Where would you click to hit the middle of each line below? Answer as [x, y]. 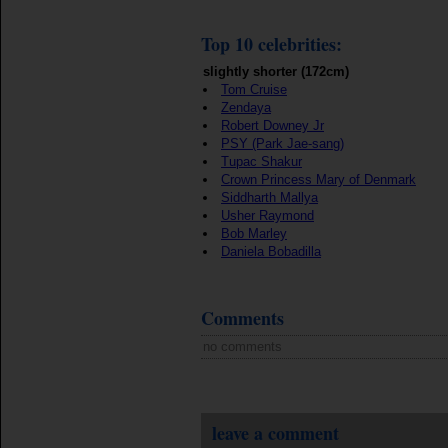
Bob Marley [254, 233]
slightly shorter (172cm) [276, 71]
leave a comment [275, 433]
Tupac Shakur [261, 161]
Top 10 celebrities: [271, 44]
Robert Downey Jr [272, 125]
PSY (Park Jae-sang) [282, 143]
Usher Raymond [267, 215]
